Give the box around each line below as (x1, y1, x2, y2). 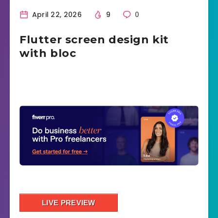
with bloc (19, 47, 76, 60)
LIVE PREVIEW (42, 199, 95, 207)
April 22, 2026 (30, 10, 82, 20)
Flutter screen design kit (19, 33, 169, 47)
